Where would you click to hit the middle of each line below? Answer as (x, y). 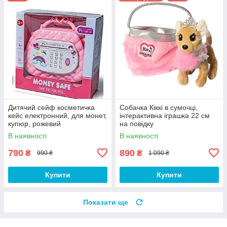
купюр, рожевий (34, 123)
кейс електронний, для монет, (58, 115)
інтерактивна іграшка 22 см (165, 115)
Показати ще (106, 202)
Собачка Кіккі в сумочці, (159, 107)
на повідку (137, 123)
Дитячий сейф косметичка (51, 107)
